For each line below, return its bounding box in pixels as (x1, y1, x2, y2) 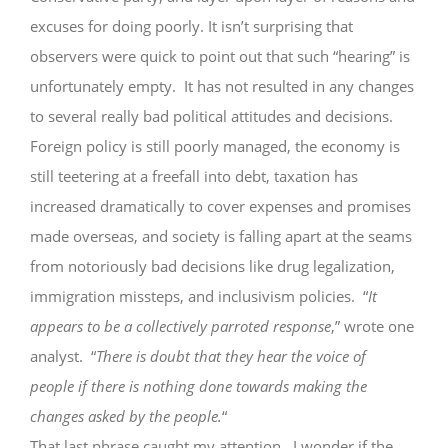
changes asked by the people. (29, 406, 222, 426)
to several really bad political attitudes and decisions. (29, 106, 397, 126)
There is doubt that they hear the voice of (95, 346, 366, 366)
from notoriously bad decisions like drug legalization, (29, 256, 395, 276)
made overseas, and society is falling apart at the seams (29, 226, 412, 246)
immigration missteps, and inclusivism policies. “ (29, 286, 368, 306)
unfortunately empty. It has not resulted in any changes (29, 76, 414, 96)
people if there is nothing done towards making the (29, 376, 367, 396)
